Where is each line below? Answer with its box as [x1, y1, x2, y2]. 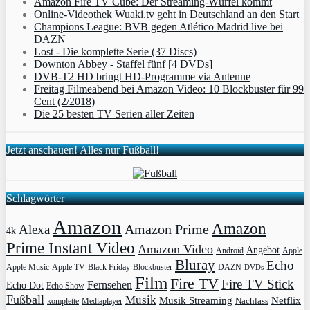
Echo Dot [6, 280, 44, 291]
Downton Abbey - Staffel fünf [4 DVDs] [34, 58, 212, 71]
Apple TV [52, 262, 85, 273]
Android [216, 246, 244, 256]
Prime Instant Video [6, 239, 135, 257]
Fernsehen [87, 279, 132, 291]
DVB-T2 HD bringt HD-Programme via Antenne [34, 71, 250, 83]
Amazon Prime [125, 221, 209, 237]
